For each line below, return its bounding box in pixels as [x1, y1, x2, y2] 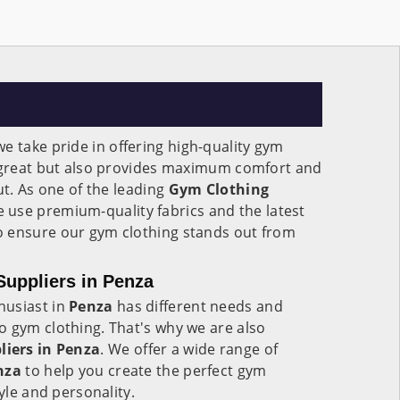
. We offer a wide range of [100, 339, 279, 359]
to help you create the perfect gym [25, 361, 267, 380]
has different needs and [112, 296, 283, 316]
